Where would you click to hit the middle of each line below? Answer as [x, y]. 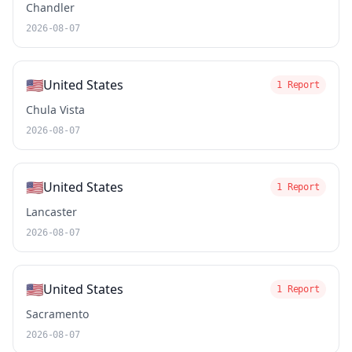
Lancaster [51, 212]
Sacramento [57, 314]
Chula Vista [55, 110]
